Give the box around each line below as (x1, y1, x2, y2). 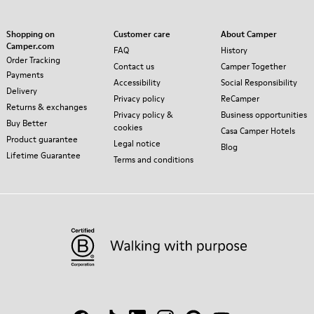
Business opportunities (221, 109, 307, 121)
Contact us (114, 60, 154, 73)
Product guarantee (6, 133, 78, 146)
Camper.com (6, 40, 55, 53)
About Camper (221, 28, 277, 41)
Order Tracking (6, 54, 60, 67)
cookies (114, 121, 142, 134)
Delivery (6, 85, 37, 97)
